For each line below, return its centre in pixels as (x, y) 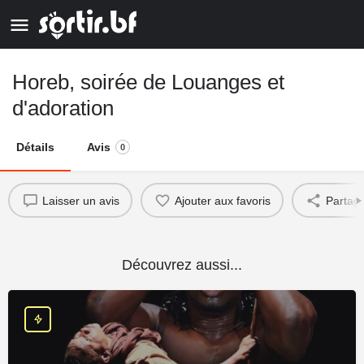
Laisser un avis (80, 200)
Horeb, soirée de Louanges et (148, 82)
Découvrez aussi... (182, 265)
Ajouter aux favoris (222, 200)
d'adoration (63, 108)
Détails (35, 147)
